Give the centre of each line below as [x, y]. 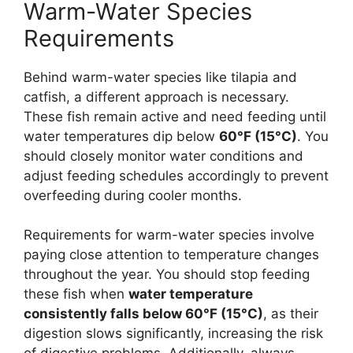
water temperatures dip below [121, 136]
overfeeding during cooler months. [133, 195]
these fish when [76, 294]
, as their [291, 314]
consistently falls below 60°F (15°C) [143, 314]
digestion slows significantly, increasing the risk [173, 334]
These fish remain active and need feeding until [175, 116]
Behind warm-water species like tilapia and [160, 77]
